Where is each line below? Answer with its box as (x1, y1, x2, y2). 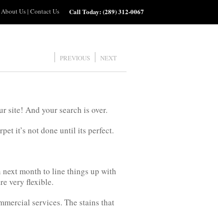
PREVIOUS (60, 54, 90, 62)
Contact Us (30, 7, 59, 16)
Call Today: (69, 7, 103, 16)
